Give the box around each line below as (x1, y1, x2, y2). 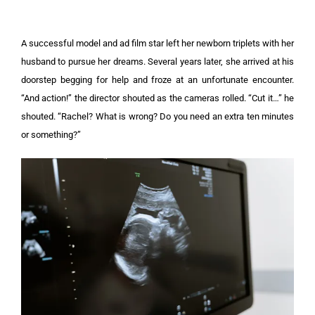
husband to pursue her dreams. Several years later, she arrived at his (21, 56, 294, 67)
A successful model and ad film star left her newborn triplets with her (21, 38, 294, 49)
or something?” (21, 129, 81, 140)
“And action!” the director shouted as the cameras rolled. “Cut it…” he (21, 93, 294, 103)
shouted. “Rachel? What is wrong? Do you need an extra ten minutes (21, 111, 294, 122)
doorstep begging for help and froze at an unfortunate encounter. (21, 75, 294, 85)
